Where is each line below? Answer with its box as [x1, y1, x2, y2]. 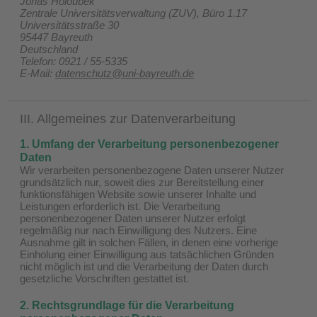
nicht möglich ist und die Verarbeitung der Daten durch [20, 260, 268, 272]
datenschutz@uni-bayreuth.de [55, 67, 194, 79]
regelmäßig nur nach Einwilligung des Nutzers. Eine [20, 224, 257, 236]
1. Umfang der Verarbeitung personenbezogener [20, 137, 279, 150]
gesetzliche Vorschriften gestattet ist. [20, 272, 189, 284]
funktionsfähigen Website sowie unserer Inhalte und [20, 188, 256, 200]
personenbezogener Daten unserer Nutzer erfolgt [20, 212, 246, 224]
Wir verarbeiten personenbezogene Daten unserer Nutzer [20, 163, 284, 176]
